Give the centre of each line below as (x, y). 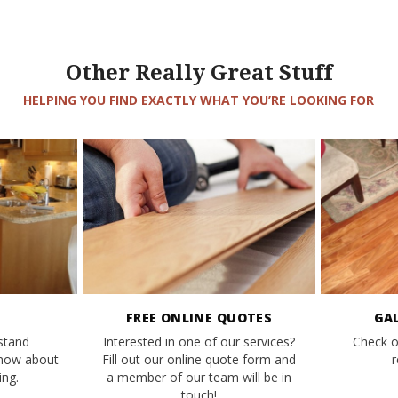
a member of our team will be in (199, 377)
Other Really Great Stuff (199, 72)
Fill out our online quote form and (199, 359)
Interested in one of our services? (199, 341)
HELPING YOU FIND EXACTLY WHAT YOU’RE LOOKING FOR (199, 99)
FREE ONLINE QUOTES (199, 317)
